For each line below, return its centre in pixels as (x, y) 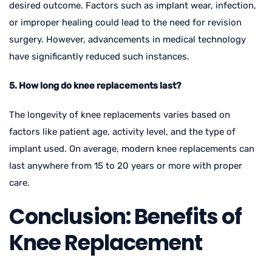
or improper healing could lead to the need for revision (125, 22)
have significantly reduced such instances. (99, 56)
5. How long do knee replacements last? (95, 85)
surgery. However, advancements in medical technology (127, 39)
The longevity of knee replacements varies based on (120, 114)
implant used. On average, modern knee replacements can (132, 148)
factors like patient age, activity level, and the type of (122, 131)
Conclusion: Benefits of (125, 216)
